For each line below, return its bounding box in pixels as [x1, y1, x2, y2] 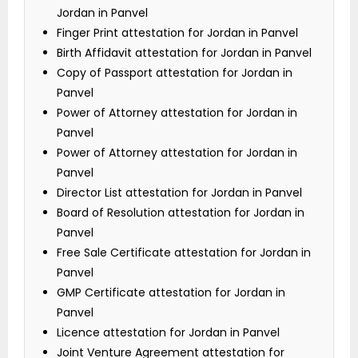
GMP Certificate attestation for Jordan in [57, 284, 285, 301]
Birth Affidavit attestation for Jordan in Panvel [57, 45, 312, 62]
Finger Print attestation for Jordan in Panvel [57, 25, 298, 42]
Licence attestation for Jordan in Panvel [57, 324, 280, 341]
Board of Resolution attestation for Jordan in [57, 205, 304, 221]
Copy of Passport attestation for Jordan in [57, 65, 292, 82]
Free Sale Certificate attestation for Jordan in [57, 245, 311, 261]
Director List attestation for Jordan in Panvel [57, 185, 302, 201]
